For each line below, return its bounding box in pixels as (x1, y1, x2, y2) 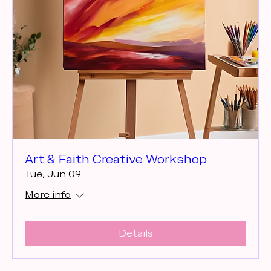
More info (25, 188, 71, 201)
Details (118, 227, 153, 240)
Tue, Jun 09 (25, 168, 81, 181)
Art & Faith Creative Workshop (25, 151, 207, 168)
